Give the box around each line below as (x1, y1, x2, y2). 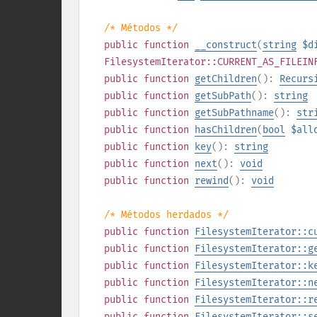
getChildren (195, 73, 257, 85)
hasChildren (195, 124, 257, 136)
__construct (195, 39, 257, 51)
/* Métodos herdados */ (104, 209, 229, 221)
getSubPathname (195, 107, 274, 119)
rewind (195, 175, 229, 187)
